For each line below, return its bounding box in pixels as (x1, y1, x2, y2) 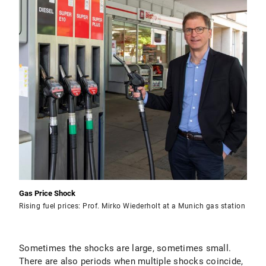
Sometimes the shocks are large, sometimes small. (19, 243, 231, 254)
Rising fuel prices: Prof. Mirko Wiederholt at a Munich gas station (19, 202, 245, 210)
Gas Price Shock (19, 189, 75, 198)
